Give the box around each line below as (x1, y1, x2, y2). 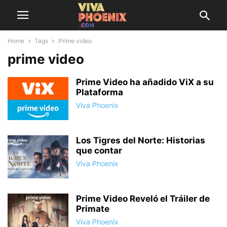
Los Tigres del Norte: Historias (76, 135, 205, 145)
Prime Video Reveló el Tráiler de (76, 194, 210, 204)
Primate (76, 204, 109, 214)
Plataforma (76, 87, 123, 97)
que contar (76, 145, 122, 156)
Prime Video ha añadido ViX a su (76, 77, 214, 87)
